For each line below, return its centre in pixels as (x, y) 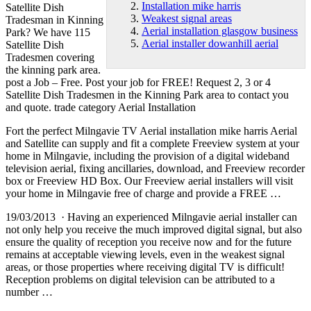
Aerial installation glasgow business (220, 31)
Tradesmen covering (50, 57)
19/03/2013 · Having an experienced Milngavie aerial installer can (151, 217)
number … (29, 292)
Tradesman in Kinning (54, 19)
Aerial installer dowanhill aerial (210, 44)
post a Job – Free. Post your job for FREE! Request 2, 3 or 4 (138, 82)
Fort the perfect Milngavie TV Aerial (87, 131)
